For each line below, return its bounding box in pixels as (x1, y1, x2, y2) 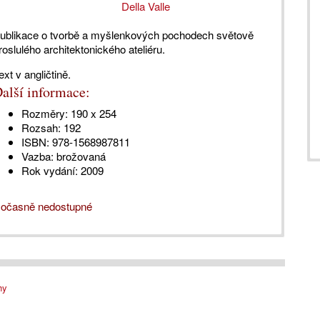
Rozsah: (21, 120, 61, 136)
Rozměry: (21, 106, 68, 121)
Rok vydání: (21, 163, 78, 179)
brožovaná (53, 149, 106, 164)
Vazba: (21, 149, 54, 164)
